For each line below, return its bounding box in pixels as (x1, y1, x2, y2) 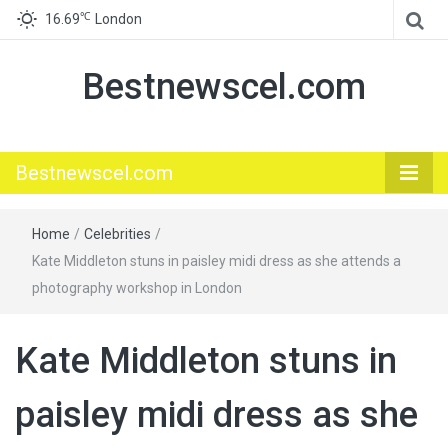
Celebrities (84, 226, 151, 242)
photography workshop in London (32, 280, 242, 296)
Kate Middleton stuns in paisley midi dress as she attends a (32, 253, 401, 269)
